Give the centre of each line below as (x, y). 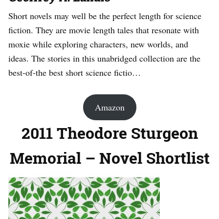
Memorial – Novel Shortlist (109, 157)
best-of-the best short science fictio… (75, 72)
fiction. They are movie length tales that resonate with (104, 30)
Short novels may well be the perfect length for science (105, 15)
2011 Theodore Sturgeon (109, 132)
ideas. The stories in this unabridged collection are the (104, 58)
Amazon (109, 107)
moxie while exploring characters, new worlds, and (98, 44)
